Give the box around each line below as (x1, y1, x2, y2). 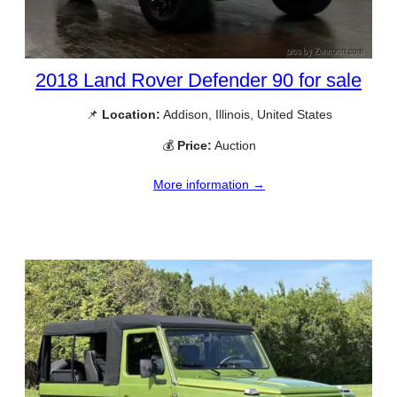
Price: (177, 137, 212, 152)
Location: (102, 106, 160, 121)
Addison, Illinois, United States (160, 106, 332, 121)
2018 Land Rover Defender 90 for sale (35, 68, 362, 91)
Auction (212, 137, 256, 152)
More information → (153, 177, 265, 192)
